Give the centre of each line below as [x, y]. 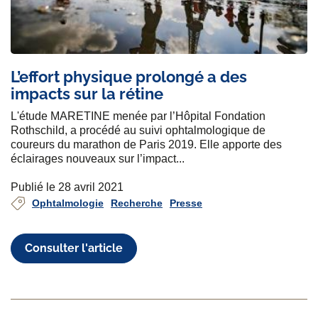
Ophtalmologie [68, 203]
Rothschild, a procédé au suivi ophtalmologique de [138, 131]
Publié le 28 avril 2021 [67, 187]
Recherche [137, 203]
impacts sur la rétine [87, 94]
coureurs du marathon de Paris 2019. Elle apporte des [146, 145]
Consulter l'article [74, 248]
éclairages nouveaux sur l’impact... [98, 159]
